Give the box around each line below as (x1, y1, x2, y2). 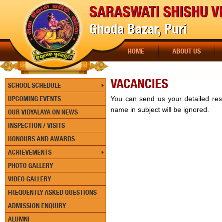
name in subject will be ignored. (111, 106, 209, 113)
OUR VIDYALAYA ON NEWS (8, 108, 78, 116)
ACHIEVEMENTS (8, 148, 52, 156)
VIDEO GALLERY (8, 175, 51, 183)
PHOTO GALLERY (8, 162, 53, 169)
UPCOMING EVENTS (8, 95, 61, 103)
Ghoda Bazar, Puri (89, 20, 187, 37)
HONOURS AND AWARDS (8, 135, 75, 143)
